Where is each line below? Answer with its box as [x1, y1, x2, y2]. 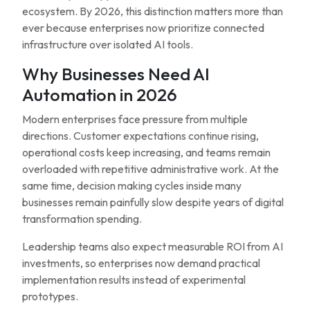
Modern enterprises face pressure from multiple [22, 112, 248, 126]
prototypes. [22, 289, 78, 303]
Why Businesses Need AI [22, 63, 210, 85]
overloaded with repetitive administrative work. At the [22, 162, 279, 176]
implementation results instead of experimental [22, 273, 246, 286]
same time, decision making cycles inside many [22, 179, 241, 192]
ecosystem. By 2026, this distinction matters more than [22, 4, 283, 18]
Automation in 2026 [22, 84, 177, 106]
